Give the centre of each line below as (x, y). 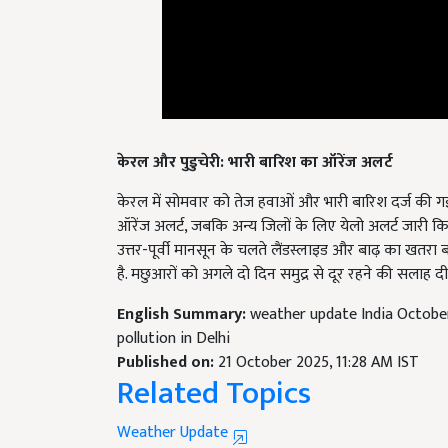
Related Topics (214, 370)
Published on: (167, 339)
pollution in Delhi (173, 315)
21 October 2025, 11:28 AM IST (318, 339)
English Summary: (183, 291)
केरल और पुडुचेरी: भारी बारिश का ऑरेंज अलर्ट (255, 139)
